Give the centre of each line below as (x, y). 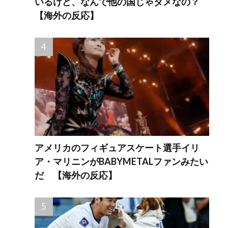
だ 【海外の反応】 (76, 175)
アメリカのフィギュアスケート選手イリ (117, 148)
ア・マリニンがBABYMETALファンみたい (122, 162)
